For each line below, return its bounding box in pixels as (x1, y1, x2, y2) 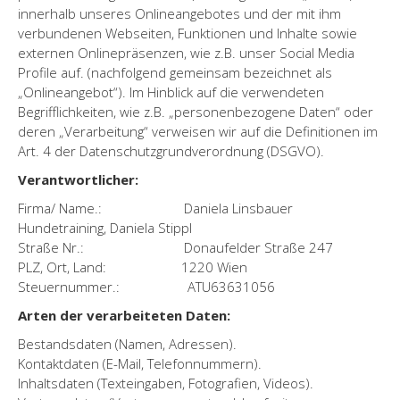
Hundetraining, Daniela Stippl (18, 218, 192, 237)
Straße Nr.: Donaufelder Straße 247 (18, 237, 333, 256)
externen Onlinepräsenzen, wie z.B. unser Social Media (18, 43, 354, 62)
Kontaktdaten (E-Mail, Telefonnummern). (18, 354, 262, 372)
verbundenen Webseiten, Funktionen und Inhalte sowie (18, 23, 357, 42)
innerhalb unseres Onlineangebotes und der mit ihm (18, 4, 341, 22)
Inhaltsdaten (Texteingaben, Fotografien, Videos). (18, 373, 313, 392)
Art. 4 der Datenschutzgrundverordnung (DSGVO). (18, 141, 324, 160)
